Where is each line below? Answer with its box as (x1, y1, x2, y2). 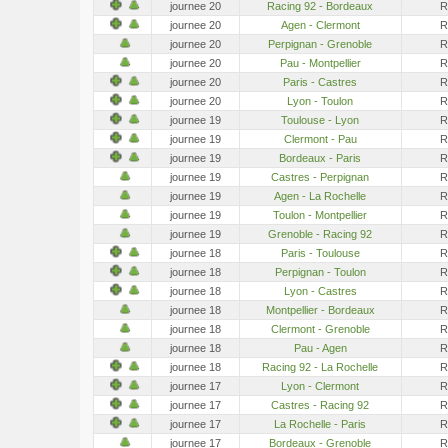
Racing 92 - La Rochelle (262, 360, 379, 373)
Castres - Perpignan (271, 170, 370, 183)
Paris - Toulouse (280, 246, 360, 259)
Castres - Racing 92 (271, 398, 370, 411)
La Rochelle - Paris (274, 417, 367, 430)
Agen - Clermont (280, 18, 360, 31)
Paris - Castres (283, 75, 358, 88)
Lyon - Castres (283, 284, 357, 297)
